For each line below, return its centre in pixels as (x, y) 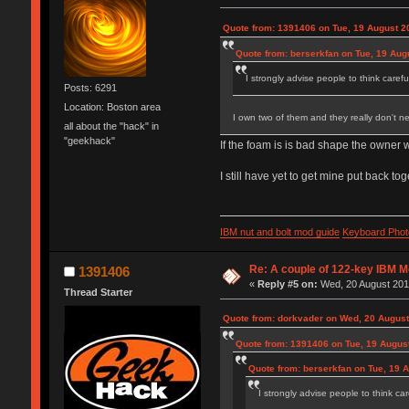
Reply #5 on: (288, 284)
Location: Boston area (112, 107)
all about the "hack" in (111, 126)
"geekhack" (89, 141)
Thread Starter (98, 293)
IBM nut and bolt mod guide (279, 232)
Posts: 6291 (90, 87)
